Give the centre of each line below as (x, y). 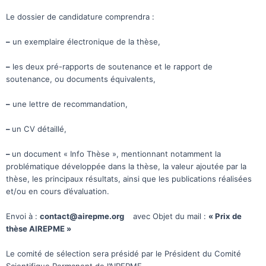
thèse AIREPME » (39, 229)
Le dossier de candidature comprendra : (80, 17)
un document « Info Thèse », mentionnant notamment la (116, 154)
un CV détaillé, (39, 129)
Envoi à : (23, 216)
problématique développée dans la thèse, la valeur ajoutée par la (126, 167)
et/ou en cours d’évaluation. (58, 191)
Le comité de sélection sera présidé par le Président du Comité (123, 254)
